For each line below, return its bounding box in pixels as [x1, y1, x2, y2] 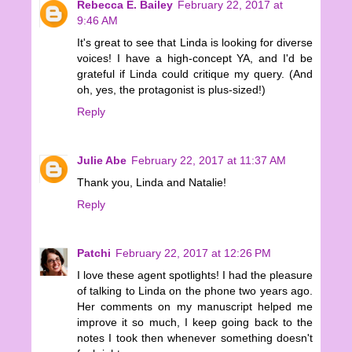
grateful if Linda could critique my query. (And [77, 68, 313, 81]
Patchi [77, 247, 111, 260]
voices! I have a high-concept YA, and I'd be [77, 52, 313, 65]
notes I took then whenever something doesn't [77, 332, 313, 345]
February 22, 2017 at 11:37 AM [131, 154, 286, 167]
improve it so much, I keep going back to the [77, 316, 313, 329]
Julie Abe [77, 154, 126, 167]
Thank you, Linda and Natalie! [77, 176, 226, 189]
